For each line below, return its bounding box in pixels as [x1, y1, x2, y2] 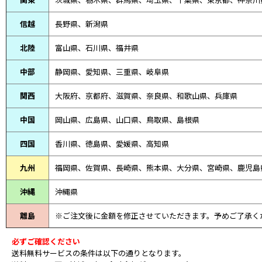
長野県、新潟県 [55, 18, 108, 29]
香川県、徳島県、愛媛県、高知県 [55, 137, 169, 149]
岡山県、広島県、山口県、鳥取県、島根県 [55, 113, 199, 125]
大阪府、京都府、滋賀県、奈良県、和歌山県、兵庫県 [55, 89, 237, 101]
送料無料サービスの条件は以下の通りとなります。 [12, 247, 186, 258]
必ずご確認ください [12, 235, 80, 247]
